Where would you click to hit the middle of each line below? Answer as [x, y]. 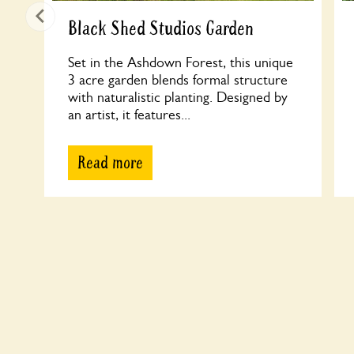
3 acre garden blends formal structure [178, 80]
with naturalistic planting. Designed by [178, 97]
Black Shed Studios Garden [161, 29]
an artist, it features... [129, 115]
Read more [110, 163]
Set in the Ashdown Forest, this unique [181, 62]
